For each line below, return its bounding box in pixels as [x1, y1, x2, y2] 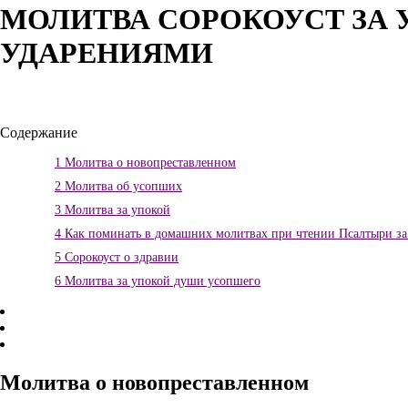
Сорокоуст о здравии [61, 250, 178, 265]
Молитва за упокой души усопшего [61, 274, 260, 289]
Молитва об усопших [61, 179, 182, 194]
